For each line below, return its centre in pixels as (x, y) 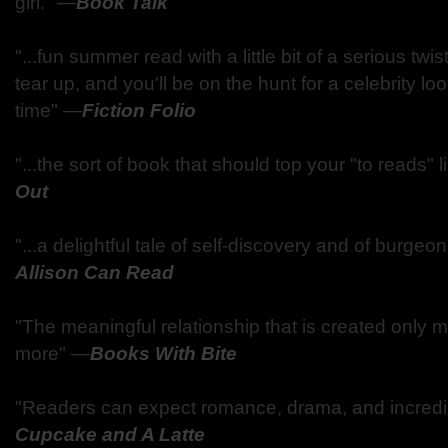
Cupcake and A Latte (112, 434)
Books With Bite (163, 353)
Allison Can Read (94, 272)
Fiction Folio (139, 110)
